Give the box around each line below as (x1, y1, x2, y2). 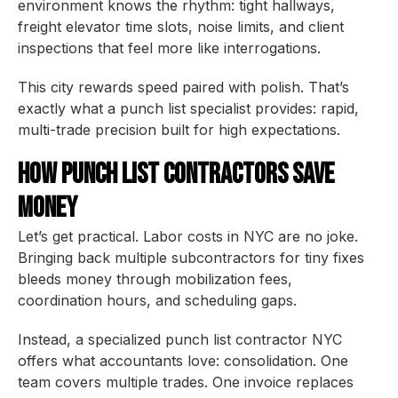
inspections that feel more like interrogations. (18, 39, 321, 57)
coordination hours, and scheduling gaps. (18, 291, 297, 309)
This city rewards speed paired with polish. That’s (18, 78, 349, 96)
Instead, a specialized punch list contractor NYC (18, 330, 342, 348)
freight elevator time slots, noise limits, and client (18, 18, 344, 36)
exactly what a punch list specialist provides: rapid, (18, 99, 359, 117)
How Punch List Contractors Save (18, 157, 334, 192)
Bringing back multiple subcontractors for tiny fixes (18, 249, 364, 267)
